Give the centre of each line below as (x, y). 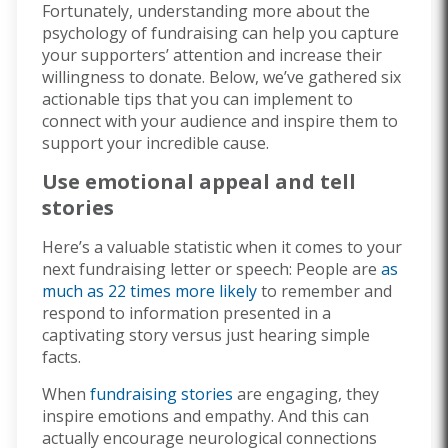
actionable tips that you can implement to (197, 98)
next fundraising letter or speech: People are (211, 268)
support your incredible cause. (155, 142)
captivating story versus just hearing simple (206, 334)
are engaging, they (306, 393)
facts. (61, 356)
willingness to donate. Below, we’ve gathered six (221, 76)
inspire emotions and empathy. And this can (205, 415)
